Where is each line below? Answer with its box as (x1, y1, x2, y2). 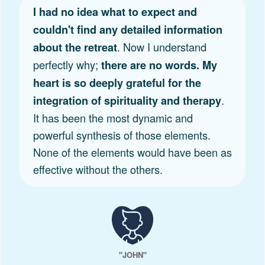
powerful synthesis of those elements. (33, 127, 211, 143)
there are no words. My (98, 57, 217, 73)
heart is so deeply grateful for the (33, 75, 201, 91)
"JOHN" (118, 248, 147, 260)
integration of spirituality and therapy (33, 92, 221, 108)
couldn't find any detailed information (33, 21, 222, 37)
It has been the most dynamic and (33, 109, 193, 125)
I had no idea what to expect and (33, 4, 197, 20)
